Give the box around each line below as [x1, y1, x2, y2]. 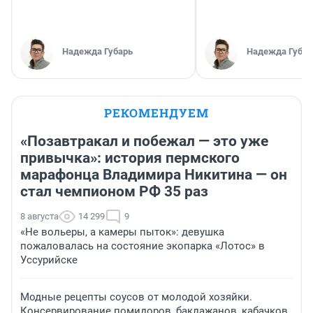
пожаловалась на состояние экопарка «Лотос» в [20, 240, 265, 253]
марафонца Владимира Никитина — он [20, 166, 287, 184]
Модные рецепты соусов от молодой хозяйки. [20, 291, 252, 304]
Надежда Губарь [62, 46, 133, 57]
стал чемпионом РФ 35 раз [20, 183, 208, 201]
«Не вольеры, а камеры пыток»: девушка [20, 226, 224, 239]
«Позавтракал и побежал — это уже [20, 133, 268, 150]
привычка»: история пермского [20, 150, 240, 167]
